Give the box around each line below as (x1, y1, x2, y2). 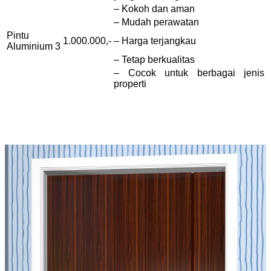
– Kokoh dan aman (114, 4, 195, 15)
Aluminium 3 (7, 41, 60, 52)
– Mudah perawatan (114, 17, 199, 28)
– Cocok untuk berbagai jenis (114, 68, 264, 79)
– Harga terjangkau (114, 36, 196, 47)
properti (114, 79, 146, 90)
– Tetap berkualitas (114, 54, 195, 65)
